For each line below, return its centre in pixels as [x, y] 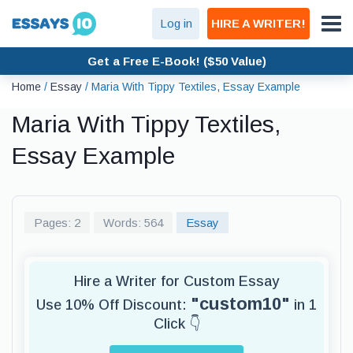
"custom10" [240, 304]
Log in [176, 23]
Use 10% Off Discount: [113, 305]
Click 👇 [176, 324]
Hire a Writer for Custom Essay [176, 281]
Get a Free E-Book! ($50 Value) [176, 61]
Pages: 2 [57, 223]
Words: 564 [133, 223]
